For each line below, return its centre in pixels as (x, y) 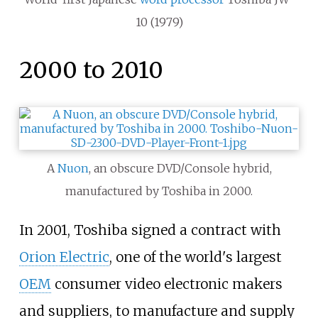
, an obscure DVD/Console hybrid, (180, 169)
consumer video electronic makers (166, 284)
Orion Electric (64, 257)
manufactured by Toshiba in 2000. (159, 191)
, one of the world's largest (195, 257)
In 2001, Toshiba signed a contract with (150, 230)
